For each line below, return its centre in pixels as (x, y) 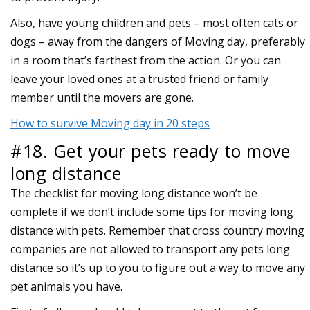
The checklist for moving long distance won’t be (134, 193)
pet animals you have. (66, 286)
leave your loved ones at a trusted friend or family (139, 79)
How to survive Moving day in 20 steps (110, 123)
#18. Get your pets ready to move (150, 151)
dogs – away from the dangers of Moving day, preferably (158, 41)
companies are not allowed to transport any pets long (150, 249)
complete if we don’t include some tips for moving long (152, 211)
